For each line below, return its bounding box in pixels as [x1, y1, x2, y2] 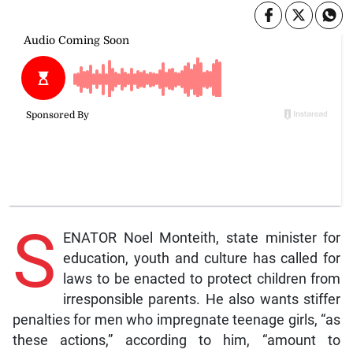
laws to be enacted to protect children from [62, 270, 341, 287]
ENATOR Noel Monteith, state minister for [62, 229, 341, 246]
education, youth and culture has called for [62, 250, 341, 266]
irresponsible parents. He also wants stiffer [62, 291, 341, 307]
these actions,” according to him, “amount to [12, 332, 341, 348]
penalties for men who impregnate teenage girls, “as [12, 311, 341, 328]
